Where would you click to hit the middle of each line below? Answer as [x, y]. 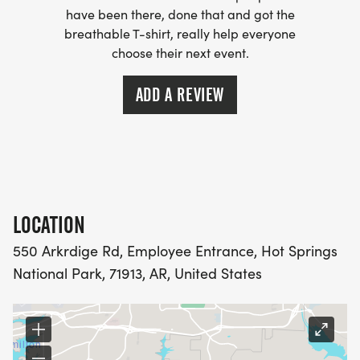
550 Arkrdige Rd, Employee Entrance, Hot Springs [175, 251]
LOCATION [49, 225]
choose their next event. [180, 53]
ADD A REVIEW [180, 95]
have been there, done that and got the [180, 14]
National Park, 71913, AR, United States [137, 274]
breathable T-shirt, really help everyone [180, 34]
